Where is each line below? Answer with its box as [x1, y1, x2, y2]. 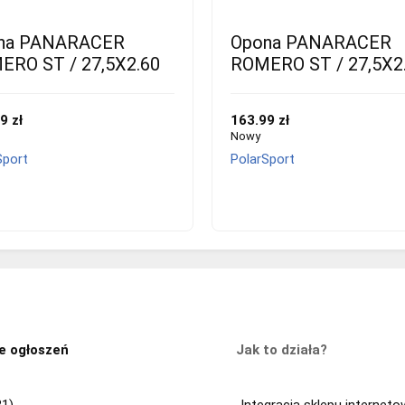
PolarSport [231, 150, 295, 167]
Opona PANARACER [231, 31, 391, 53]
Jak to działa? [235, 341, 327, 358]
